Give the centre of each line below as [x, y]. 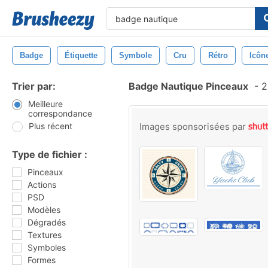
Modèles [44, 210]
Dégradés [47, 222]
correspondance [60, 113]
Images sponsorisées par [194, 127]
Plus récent [51, 126]
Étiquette [81, 55]
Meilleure [45, 104]
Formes [42, 260]
